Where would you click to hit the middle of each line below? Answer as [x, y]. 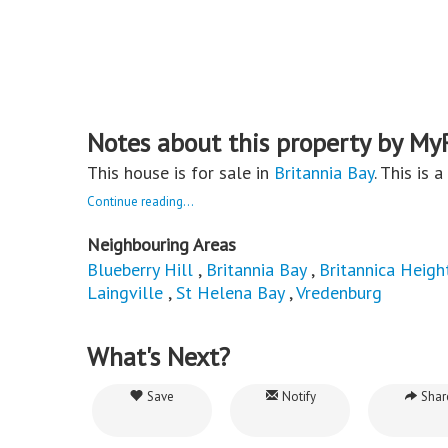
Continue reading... [140, 201]
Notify [297, 396]
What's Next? [158, 356]
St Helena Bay [230, 292]
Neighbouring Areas [161, 244]
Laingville [125, 292]
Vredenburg [339, 292]
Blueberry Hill [140, 269]
